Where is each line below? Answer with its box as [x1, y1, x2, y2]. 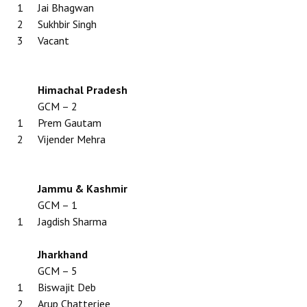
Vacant [38, 34, 69, 47]
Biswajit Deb [38, 280, 96, 294]
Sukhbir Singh [38, 17, 97, 31]
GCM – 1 [38, 198, 77, 212]
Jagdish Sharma [38, 214, 107, 228]
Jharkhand [38, 247, 88, 261]
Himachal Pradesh [38, 83, 127, 97]
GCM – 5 [38, 264, 77, 278]
